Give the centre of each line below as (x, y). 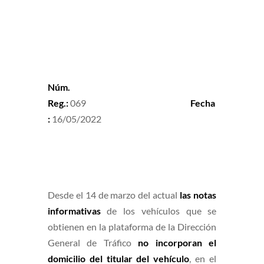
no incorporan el (177, 242)
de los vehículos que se (162, 211)
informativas (74, 211)
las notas (198, 195)
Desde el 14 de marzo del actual (113, 195)
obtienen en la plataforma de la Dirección (132, 227)
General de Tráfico (89, 242)
